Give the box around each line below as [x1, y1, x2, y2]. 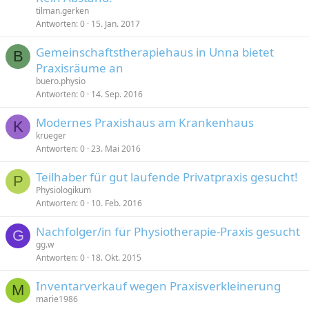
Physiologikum [36, 184, 91, 196]
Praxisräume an [36, 60, 123, 76]
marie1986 [36, 293, 78, 305]
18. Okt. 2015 [91, 252, 141, 263]
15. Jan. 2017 [91, 18, 140, 30]
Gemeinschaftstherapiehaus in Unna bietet [36, 44, 274, 60]
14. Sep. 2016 [91, 88, 143, 100]
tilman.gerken [36, 5, 89, 17]
